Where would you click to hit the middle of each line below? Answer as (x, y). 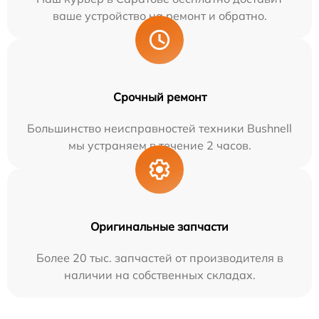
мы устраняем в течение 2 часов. (159, 145)
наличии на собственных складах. (159, 274)
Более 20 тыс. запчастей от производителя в (159, 257)
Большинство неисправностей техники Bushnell (159, 128)
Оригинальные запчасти (159, 226)
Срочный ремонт (159, 96)
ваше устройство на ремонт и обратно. (159, 15)
